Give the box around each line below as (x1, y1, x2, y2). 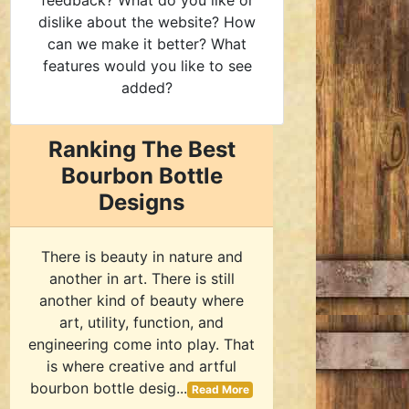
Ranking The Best (47, 136, 236, 163)
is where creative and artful (47, 357, 236, 375)
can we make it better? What (47, 35, 246, 53)
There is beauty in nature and (40, 247, 243, 266)
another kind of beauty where (39, 291, 244, 309)
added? (121, 79, 173, 97)
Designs (99, 189, 184, 215)
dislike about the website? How (38, 13, 256, 31)
